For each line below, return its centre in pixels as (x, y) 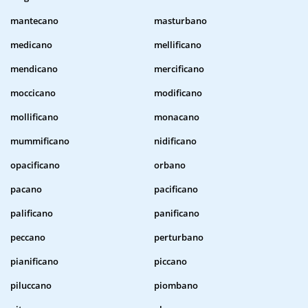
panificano (177, 213)
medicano (31, 45)
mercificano (179, 69)
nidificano (175, 141)
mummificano (40, 141)
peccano (28, 238)
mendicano (34, 69)
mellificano (178, 45)
